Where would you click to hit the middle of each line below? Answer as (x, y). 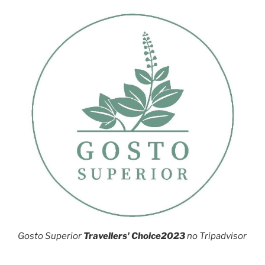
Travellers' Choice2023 (134, 236)
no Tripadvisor (216, 236)
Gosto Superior (51, 236)
